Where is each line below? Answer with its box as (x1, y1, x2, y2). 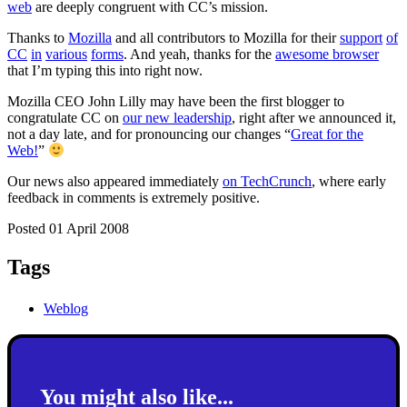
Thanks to (7, 29, 68, 45)
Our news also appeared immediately (7, 173, 223, 189)
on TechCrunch (223, 173, 312, 189)
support (340, 29, 382, 45)
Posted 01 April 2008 (7, 220, 129, 236)
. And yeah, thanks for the (124, 45, 275, 62)
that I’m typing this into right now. (7, 62, 203, 78)
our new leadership (123, 109, 232, 125)
